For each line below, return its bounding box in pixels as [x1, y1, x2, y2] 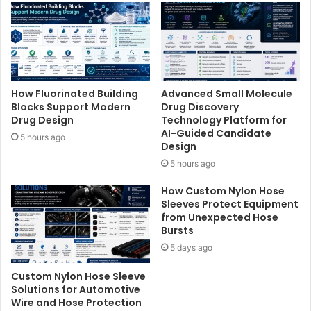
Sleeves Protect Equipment [161, 196, 299, 211]
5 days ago [170, 242, 212, 253]
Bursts [161, 223, 194, 237]
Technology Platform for [161, 112, 287, 127]
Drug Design [11, 112, 74, 127]
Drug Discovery [161, 99, 239, 114]
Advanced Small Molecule [161, 86, 292, 101]
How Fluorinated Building [11, 86, 138, 101]
